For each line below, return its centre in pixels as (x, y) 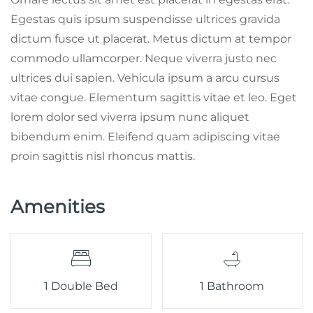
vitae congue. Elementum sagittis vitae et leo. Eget (154, 97)
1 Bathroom (232, 286)
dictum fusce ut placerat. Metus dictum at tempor (151, 38)
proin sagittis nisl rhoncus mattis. (103, 156)
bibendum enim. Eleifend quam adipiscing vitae (145, 136)
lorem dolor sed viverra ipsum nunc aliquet (130, 117)
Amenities (58, 206)
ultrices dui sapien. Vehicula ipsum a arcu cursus (145, 78)
